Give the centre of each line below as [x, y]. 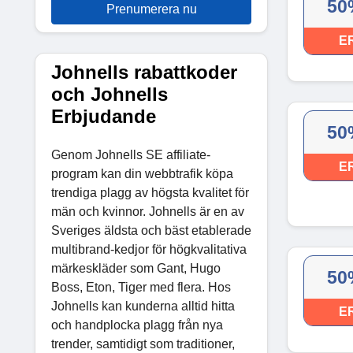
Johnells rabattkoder [144, 72]
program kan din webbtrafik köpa [142, 173]
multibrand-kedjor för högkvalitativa [149, 249]
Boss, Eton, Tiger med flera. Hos [141, 287]
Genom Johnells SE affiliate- [131, 154]
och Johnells [110, 94]
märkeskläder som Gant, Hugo [136, 268]
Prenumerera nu [151, 9]
